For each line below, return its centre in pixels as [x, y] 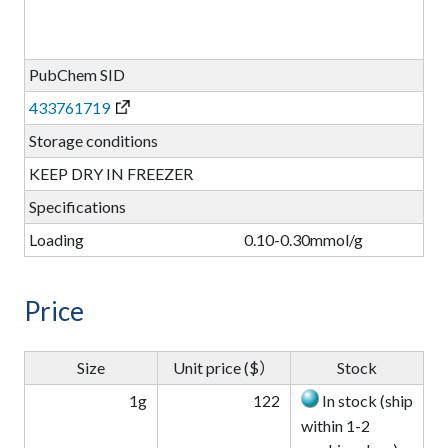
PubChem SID [76, 75]
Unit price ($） [223, 368]
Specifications [77, 207]
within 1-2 [335, 425]
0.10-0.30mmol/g [304, 240]
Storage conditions [93, 141]
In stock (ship [365, 401]
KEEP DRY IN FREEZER [110, 174]
